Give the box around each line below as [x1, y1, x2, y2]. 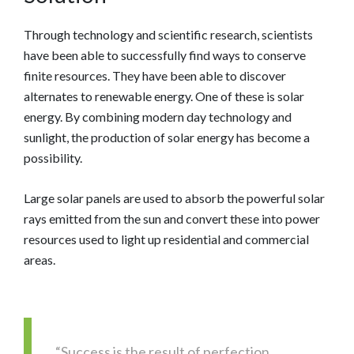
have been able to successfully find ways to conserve [24, 47, 306, 63]
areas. [24, 252, 55, 268]
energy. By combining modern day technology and [24, 109, 292, 125]
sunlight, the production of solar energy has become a [24, 130, 310, 145]
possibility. [24, 150, 82, 166]
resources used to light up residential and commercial [24, 232, 309, 247]
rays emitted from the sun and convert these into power [24, 211, 320, 227]
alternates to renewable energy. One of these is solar [24, 88, 304, 104]
